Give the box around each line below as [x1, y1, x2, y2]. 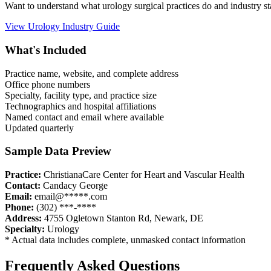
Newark [154, 213, 185, 224]
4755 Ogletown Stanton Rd [44, 213, 149, 224]
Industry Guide [60, 21, 120, 32]
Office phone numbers [5, 79, 90, 90]
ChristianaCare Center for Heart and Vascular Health [44, 169, 244, 180]
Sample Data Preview [5, 145, 111, 158]
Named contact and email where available [5, 111, 164, 122]
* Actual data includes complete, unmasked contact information [5, 235, 246, 246]
